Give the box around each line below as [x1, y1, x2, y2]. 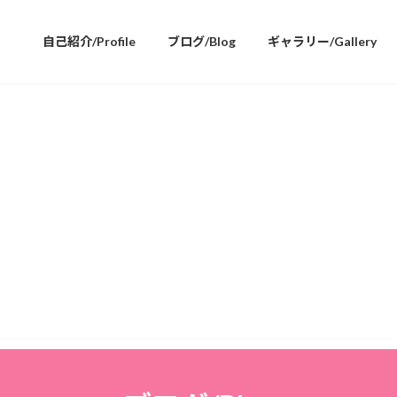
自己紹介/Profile [43, 34, 136, 50]
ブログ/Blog [167, 34, 236, 50]
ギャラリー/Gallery [268, 34, 377, 50]
